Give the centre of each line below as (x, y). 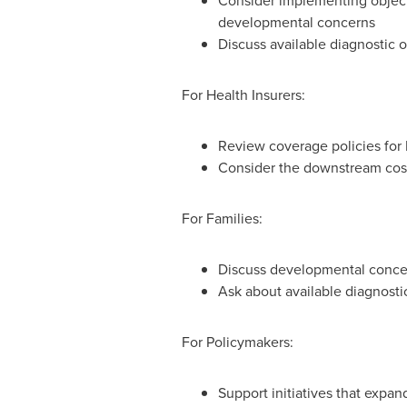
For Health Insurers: (245, 95)
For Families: (223, 218)
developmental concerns (296, 22)
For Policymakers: (239, 342)
